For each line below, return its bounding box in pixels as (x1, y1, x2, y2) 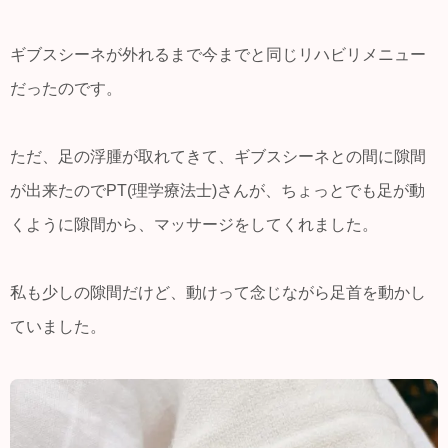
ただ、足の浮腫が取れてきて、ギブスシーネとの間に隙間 (10, 148, 426, 166)
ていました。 (10, 318, 106, 336)
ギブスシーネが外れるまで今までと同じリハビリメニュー (10, 46, 426, 63)
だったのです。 (10, 80, 122, 97)
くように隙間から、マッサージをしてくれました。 (10, 216, 378, 234)
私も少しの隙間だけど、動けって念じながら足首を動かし (10, 284, 426, 302)
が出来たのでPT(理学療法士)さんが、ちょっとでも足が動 (10, 182, 425, 200)
